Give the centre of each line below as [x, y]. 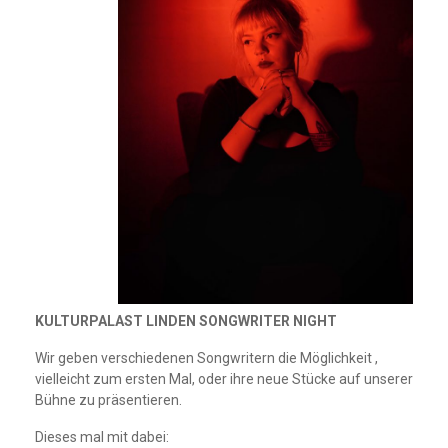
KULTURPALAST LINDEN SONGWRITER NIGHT [186, 321]
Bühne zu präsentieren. [108, 400]
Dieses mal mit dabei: [102, 437]
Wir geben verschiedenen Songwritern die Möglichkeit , [206, 358]
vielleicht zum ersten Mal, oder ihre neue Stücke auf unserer [224, 379]
